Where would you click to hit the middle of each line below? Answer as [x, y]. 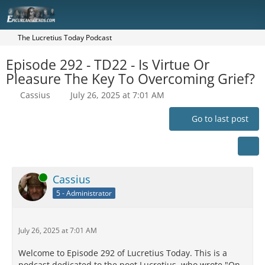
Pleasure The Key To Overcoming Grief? [130, 79]
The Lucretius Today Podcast [65, 38]
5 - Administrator [84, 193]
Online [29, 177]
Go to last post [220, 119]
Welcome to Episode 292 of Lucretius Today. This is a [123, 253]
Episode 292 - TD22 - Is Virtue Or [108, 64]
